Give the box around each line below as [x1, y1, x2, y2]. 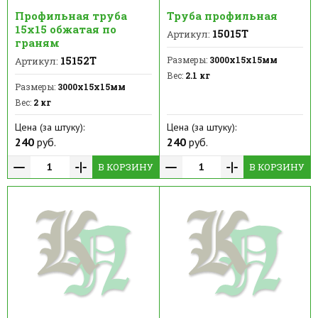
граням [15, 35, 60, 50]
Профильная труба [15, 9, 127, 23]
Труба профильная [166, 9, 278, 23]
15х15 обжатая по [15, 22, 116, 37]
